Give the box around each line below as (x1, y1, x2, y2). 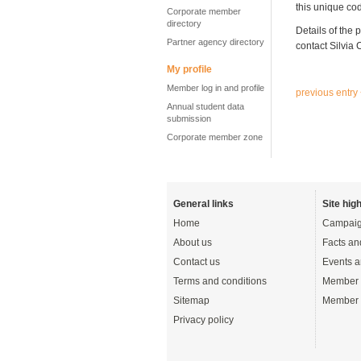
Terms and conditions (173, 276, 267, 287)
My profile (167, 64, 212, 75)
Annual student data (167, 102, 244, 111)
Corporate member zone (167, 132, 263, 142)
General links (173, 198, 234, 210)
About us (173, 237, 212, 248)
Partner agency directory (167, 37, 264, 47)
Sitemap (173, 295, 210, 306)
